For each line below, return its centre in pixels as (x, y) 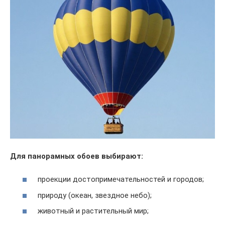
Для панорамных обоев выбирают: (77, 156)
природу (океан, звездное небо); (95, 195)
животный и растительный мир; (93, 211)
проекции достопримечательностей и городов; (121, 180)
